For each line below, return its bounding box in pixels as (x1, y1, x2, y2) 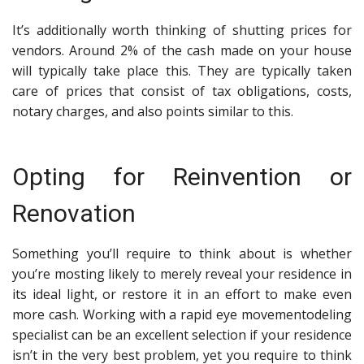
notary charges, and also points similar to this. (12, 102, 293, 121)
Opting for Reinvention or (12, 162, 352, 192)
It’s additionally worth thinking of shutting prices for (12, 21, 352, 40)
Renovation (12, 199, 136, 228)
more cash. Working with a (12, 305, 181, 324)
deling (314, 305, 353, 324)
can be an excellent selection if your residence (68, 326, 352, 344)
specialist (12, 326, 68, 344)
